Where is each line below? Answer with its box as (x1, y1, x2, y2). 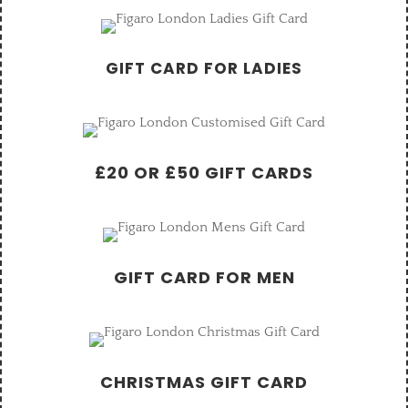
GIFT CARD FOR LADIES (106, 57, 302, 79)
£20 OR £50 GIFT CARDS (95, 161, 313, 184)
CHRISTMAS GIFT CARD (100, 371, 308, 393)
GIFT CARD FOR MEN (113, 266, 295, 289)
